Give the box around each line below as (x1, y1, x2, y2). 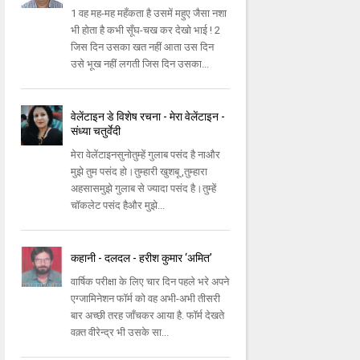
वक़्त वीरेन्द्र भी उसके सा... (71, 326, 170, 339)
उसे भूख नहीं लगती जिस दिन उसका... (71, 58, 210, 71)
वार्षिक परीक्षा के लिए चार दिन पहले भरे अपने (71, 276, 230, 288)
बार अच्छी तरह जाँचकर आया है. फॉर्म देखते (71, 309, 225, 322)
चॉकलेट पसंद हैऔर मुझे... (71, 199, 166, 212)
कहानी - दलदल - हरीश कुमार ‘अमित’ (71, 252, 213, 265)
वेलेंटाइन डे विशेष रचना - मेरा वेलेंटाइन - (71, 110, 226, 124)
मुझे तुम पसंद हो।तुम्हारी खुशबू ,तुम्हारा (71, 166, 208, 178)
